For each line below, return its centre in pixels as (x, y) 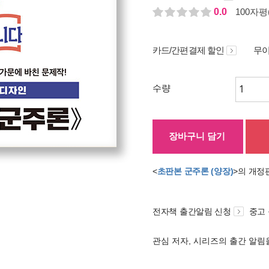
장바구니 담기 (197, 136)
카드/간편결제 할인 (188, 50)
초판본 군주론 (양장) (195, 171)
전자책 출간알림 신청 (192, 211)
